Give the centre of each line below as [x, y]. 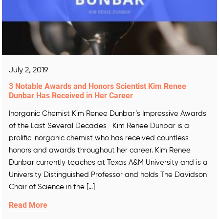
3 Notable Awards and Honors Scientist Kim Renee [98, 87]
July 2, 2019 [28, 71]
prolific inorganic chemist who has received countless [99, 138]
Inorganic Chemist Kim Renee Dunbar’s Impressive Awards [108, 114]
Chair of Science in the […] [52, 187]
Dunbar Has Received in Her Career [71, 96]
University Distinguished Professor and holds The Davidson [108, 175]
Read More [28, 205]
